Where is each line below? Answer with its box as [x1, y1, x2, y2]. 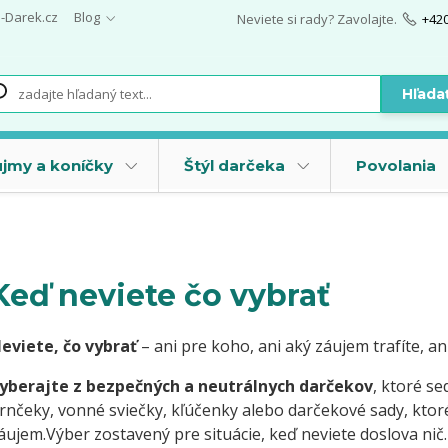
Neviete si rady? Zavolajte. [236, 10, 397, 28]
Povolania [355, 156, 436, 176]
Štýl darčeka [183, 156, 285, 176]
